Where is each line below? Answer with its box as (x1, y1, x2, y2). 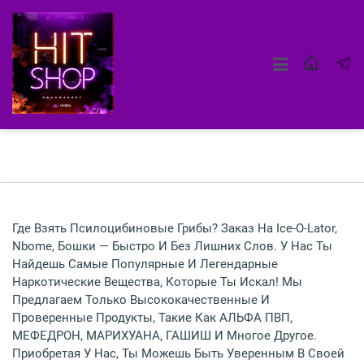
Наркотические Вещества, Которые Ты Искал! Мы (12, 275, 302, 289)
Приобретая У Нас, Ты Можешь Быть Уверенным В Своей (12, 346, 344, 361)
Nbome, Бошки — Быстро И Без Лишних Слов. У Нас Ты (12, 239, 332, 253)
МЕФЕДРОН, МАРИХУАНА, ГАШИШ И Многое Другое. (12, 328, 317, 343)
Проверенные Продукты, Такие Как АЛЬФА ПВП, (12, 310, 292, 325)
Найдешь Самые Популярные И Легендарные (12, 257, 278, 271)
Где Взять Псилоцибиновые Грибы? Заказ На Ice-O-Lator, (12, 221, 337, 236)
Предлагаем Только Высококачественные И (12, 292, 270, 307)
